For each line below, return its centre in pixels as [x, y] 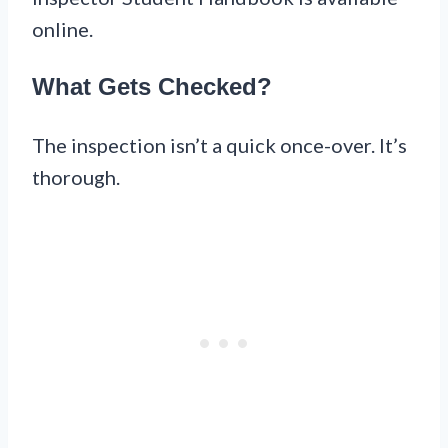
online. [62, 28]
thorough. [76, 176]
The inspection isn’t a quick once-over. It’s [219, 144]
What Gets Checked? [152, 86]
